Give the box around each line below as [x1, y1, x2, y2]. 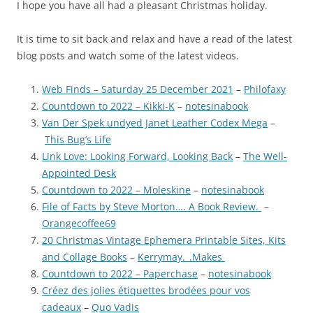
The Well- [243, 149, 287, 163]
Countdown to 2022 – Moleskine [42, 182, 191, 196]
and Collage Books [42, 249, 127, 263]
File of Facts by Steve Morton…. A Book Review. [42, 199, 261, 213]
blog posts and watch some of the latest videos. [17, 48, 239, 62]
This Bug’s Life [45, 132, 111, 146]
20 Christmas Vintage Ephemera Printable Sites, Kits [42, 233, 286, 247]
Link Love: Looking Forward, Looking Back [42, 149, 233, 163]
